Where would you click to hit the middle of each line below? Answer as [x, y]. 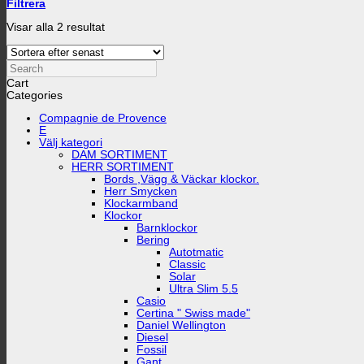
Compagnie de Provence [103, 119]
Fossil [152, 350]
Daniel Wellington [181, 326]
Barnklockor [167, 228]
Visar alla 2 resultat [56, 27]
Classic [187, 265]
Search [24, 65]
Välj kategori [71, 143]
